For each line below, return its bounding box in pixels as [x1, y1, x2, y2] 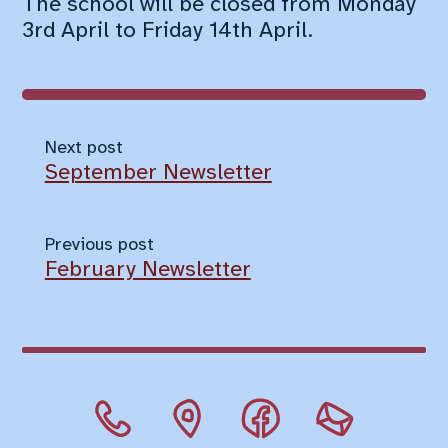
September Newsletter [44, 160, 272, 185]
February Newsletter [44, 257, 251, 282]
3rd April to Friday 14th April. [22, 19, 314, 44]
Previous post [44, 235, 154, 254]
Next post [44, 138, 123, 157]
